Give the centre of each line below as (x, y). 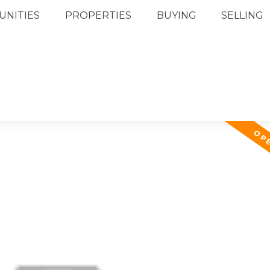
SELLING (243, 15)
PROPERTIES (98, 15)
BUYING (176, 15)
